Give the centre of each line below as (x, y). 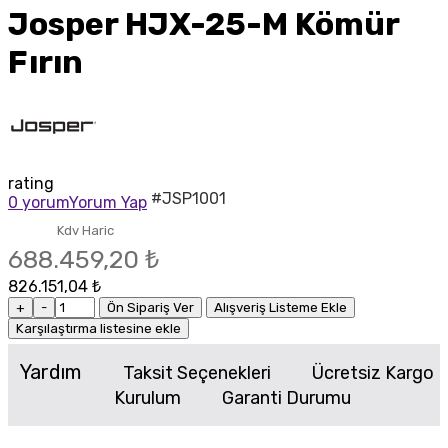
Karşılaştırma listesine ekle (98, 329)
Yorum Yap (108, 203)
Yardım (57, 372)
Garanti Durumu (286, 398)
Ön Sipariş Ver (150, 308)
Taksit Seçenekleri (202, 373)
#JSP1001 (188, 199)
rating (31, 184)
